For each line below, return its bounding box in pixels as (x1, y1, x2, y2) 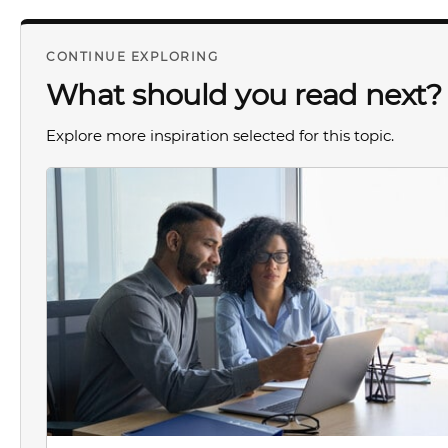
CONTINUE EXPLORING (46, 49, 218, 64)
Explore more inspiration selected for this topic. (46, 126, 394, 145)
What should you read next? (46, 77, 442, 112)
